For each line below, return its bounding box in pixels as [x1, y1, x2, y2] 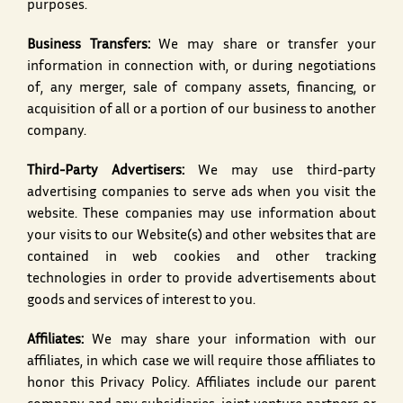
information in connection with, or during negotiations [27, 61, 376, 74]
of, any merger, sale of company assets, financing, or [27, 83, 376, 95]
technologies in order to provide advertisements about [27, 273, 376, 286]
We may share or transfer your [149, 40, 377, 52]
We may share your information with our [84, 335, 376, 347]
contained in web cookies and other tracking [27, 252, 376, 264]
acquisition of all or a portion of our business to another [27, 104, 376, 117]
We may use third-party [184, 166, 376, 178]
